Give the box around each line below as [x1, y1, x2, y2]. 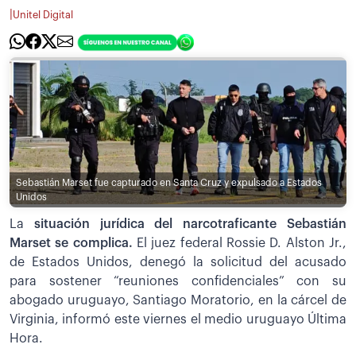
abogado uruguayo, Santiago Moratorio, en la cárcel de [10, 294, 346, 308]
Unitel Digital [13, 10, 73, 20]
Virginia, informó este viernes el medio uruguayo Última [10, 313, 346, 327]
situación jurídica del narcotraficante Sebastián [33, 218, 347, 231]
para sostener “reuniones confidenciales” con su [10, 275, 346, 288]
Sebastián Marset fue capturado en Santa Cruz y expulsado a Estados [16, 177, 322, 188]
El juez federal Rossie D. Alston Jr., [132, 237, 347, 250]
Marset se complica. [10, 237, 133, 250]
